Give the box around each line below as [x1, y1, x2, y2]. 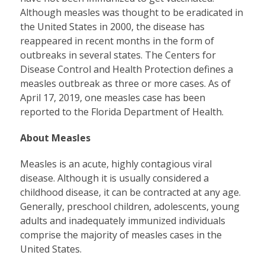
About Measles [20, 131, 91, 144]
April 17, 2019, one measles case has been [20, 91, 205, 104]
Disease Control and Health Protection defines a [20, 62, 233, 76]
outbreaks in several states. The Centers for [20, 48, 216, 62]
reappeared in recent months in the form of [20, 34, 214, 47]
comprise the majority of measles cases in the [20, 228, 222, 241]
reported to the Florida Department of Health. [20, 105, 224, 118]
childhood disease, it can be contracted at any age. [20, 185, 241, 199]
